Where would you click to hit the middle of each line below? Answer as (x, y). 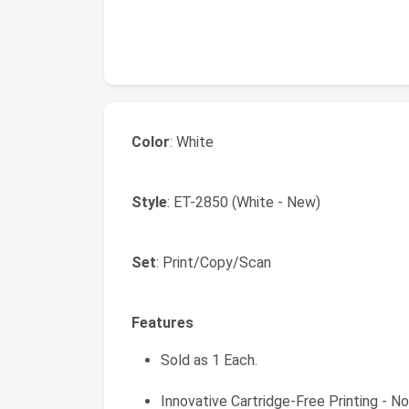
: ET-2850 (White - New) (244, 202)
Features (163, 323)
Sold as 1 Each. (209, 360)
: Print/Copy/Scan (214, 262)
